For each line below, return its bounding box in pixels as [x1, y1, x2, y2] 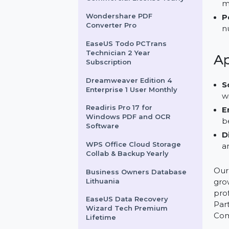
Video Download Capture [92, 35, 191, 44]
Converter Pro [92, 74, 147, 83]
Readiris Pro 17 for [92, 163, 164, 172]
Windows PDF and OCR [92, 173, 183, 182]
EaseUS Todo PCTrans [92, 94, 179, 103]
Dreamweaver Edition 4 [92, 133, 185, 143]
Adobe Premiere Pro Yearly [92, 6, 198, 15]
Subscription [92, 113, 142, 123]
